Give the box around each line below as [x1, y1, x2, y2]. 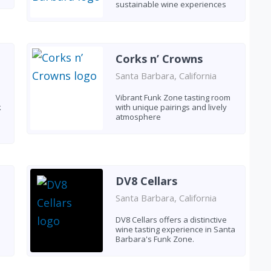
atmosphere [115, 111, 161, 122]
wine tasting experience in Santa [115, 223, 235, 235]
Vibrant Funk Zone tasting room [115, 91, 230, 103]
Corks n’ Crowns [115, 51, 203, 66]
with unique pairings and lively [115, 101, 227, 113]
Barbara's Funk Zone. [115, 233, 194, 244]
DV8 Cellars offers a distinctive [115, 214, 227, 225]
